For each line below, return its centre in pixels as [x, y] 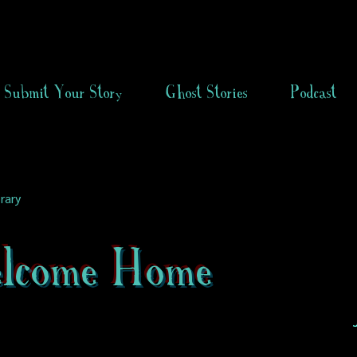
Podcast [314, 92]
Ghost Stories [207, 92]
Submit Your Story [64, 92]
